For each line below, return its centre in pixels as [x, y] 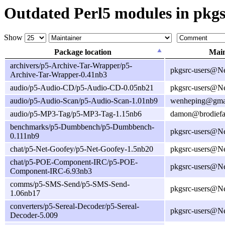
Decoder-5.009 [34, 215]
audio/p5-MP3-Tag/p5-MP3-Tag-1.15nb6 [76, 114]
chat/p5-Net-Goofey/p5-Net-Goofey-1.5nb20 [82, 149]
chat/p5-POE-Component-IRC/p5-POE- [74, 162]
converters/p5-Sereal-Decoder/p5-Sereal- [75, 206]
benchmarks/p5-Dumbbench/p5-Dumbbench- [82, 127]
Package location [83, 52]
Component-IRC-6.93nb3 [51, 171]
